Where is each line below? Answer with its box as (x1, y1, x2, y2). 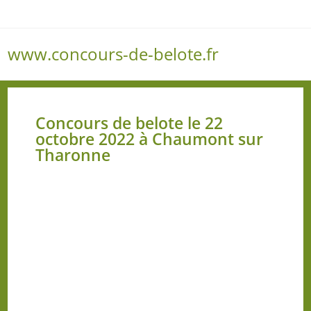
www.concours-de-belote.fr (8, 42, 219, 65)
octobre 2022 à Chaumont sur (35, 128, 264, 150)
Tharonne (35, 144, 111, 166)
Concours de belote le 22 (35, 112, 224, 134)
